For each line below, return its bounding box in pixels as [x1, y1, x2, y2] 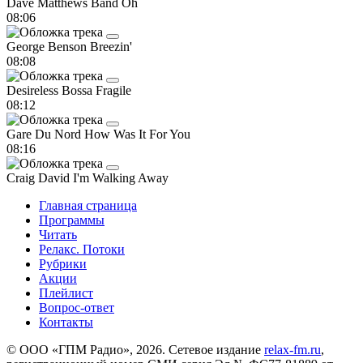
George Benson [6, 39, 90, 53]
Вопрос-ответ [39, 300, 114, 314]
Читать [39, 227, 77, 241]
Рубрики [39, 256, 87, 271]
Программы [39, 212, 105, 227]
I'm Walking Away [73, 170, 169, 185]
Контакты [39, 314, 93, 329]
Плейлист [39, 285, 93, 300]
